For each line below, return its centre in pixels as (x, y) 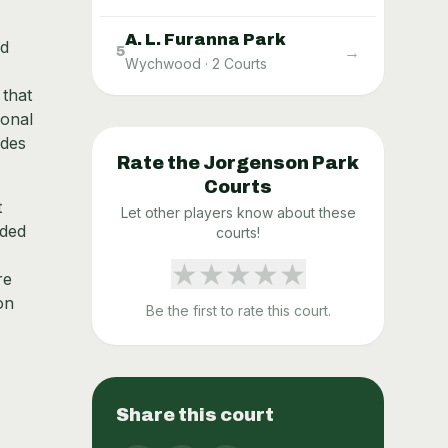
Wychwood (163, 63)
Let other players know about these (238, 212)
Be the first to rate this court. (238, 310)
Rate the (160, 162)
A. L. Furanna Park (205, 39)
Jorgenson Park (281, 162)
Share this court (195, 414)
